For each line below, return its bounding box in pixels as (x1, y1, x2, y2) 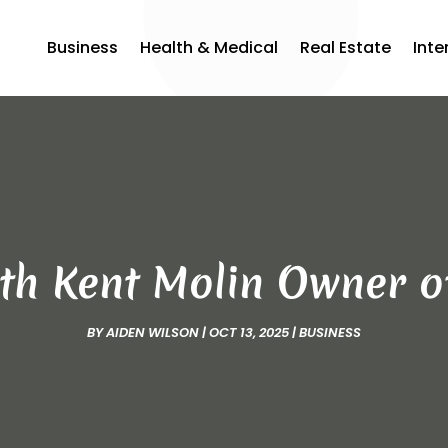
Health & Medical (140, 36, 279, 59)
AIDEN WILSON (106, 323, 199, 343)
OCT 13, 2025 (209, 323, 289, 343)
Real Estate (300, 36, 392, 59)
